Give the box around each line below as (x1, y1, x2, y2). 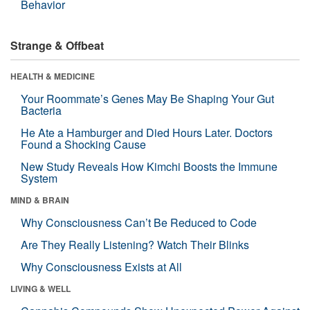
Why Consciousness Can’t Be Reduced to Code (21, 214, 257, 230)
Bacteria (21, 102, 62, 118)
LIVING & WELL (10, 282, 71, 295)
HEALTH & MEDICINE (10, 69, 95, 82)
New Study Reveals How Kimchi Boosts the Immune (21, 158, 277, 174)
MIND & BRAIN (10, 193, 69, 206)
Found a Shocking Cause (21, 136, 146, 152)
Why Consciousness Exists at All (21, 258, 182, 275)
